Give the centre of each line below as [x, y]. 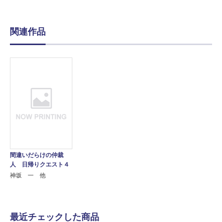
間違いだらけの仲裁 [37, 155]
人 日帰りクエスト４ [40, 164]
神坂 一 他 [28, 175]
